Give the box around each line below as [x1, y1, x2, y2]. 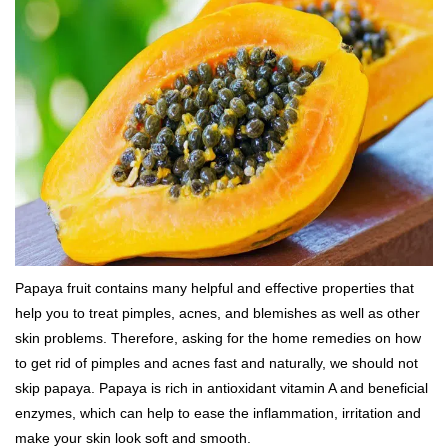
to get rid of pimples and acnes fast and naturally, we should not [15, 354, 418, 371]
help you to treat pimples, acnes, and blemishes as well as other [15, 304, 420, 321]
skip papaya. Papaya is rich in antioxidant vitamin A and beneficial [15, 379, 428, 396]
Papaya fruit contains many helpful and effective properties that [15, 279, 414, 296]
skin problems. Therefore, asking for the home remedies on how [15, 329, 421, 346]
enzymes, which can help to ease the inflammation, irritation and [15, 404, 421, 421]
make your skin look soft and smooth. [15, 429, 251, 446]
